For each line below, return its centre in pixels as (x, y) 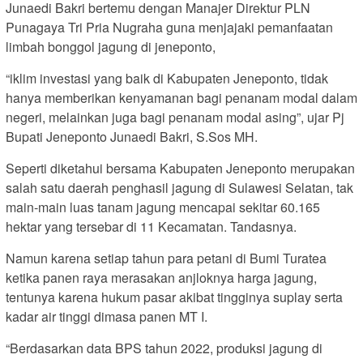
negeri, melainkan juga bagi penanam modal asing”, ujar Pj (175, 117)
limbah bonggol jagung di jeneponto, (111, 47)
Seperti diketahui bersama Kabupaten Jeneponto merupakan (180, 169)
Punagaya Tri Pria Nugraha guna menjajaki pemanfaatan (169, 28)
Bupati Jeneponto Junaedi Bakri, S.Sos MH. (132, 137)
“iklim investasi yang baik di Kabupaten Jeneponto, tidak (167, 79)
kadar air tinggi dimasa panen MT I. (107, 317)
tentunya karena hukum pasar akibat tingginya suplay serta (174, 297)
